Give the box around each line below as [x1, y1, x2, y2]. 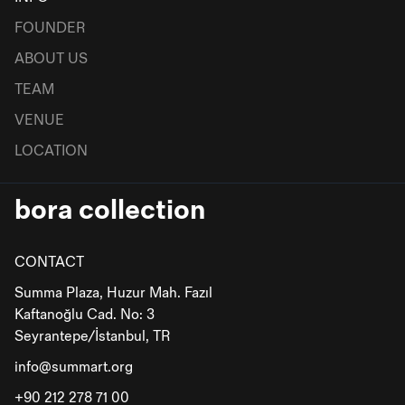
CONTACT [14, 254, 84, 272]
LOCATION [14, 143, 88, 161]
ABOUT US [14, 51, 88, 69]
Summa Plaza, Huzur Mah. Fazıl [14, 285, 212, 303]
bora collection [14, 193, 205, 228]
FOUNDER [14, 20, 85, 38]
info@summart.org [14, 359, 133, 377]
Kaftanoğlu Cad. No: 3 [14, 306, 155, 325]
